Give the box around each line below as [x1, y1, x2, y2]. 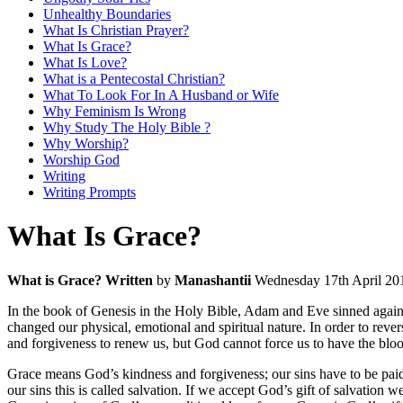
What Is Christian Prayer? [43, 22, 189, 38]
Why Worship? [43, 136, 129, 151]
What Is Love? [43, 55, 127, 70]
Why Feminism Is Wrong [43, 103, 186, 119]
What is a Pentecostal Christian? [43, 71, 225, 86]
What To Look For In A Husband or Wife [43, 87, 279, 103]
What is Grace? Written [7, 272, 153, 288]
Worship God [43, 152, 120, 167]
